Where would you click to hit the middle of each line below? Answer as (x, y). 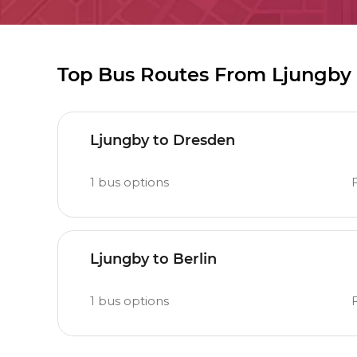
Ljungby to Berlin (153, 259)
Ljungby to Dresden (163, 140)
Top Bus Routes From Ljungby (204, 75)
